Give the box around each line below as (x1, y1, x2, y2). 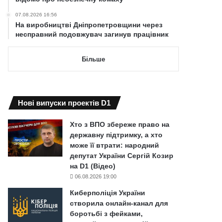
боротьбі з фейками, (70, 209, 143, 218)
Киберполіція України (70, 188, 146, 197)
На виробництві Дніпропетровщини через (15, 20, 163, 29)
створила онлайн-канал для (70, 199, 168, 207)
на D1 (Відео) (70, 162, 116, 170)
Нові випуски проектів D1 (18, 98, 111, 107)
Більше (82, 55, 105, 63)
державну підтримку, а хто (70, 130, 163, 139)
